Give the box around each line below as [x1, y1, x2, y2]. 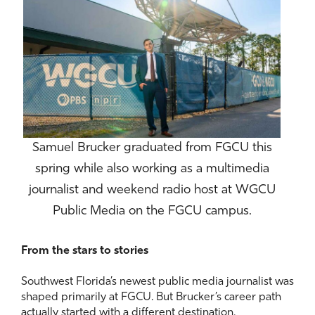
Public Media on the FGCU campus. [52, 205, 252, 219]
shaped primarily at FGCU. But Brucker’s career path [21, 292, 281, 304]
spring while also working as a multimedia [34, 162, 269, 176]
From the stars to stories [21, 245, 148, 257]
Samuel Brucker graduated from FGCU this [32, 141, 272, 155]
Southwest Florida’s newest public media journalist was [21, 276, 294, 288]
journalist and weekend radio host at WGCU [28, 184, 276, 198]
